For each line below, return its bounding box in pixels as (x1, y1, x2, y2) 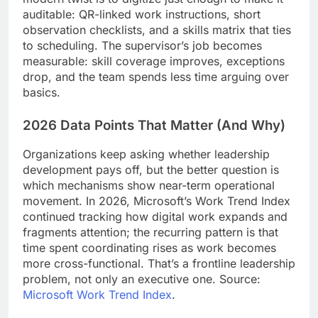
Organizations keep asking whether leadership (23, 147, 270, 162)
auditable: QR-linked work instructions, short (23, 6, 261, 21)
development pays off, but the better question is (23, 163, 279, 177)
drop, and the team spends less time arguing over (23, 69, 289, 84)
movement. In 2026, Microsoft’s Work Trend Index (23, 194, 290, 209)
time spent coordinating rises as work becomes (23, 241, 276, 256)
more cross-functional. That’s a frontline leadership (23, 256, 295, 271)
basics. (23, 84, 60, 99)
